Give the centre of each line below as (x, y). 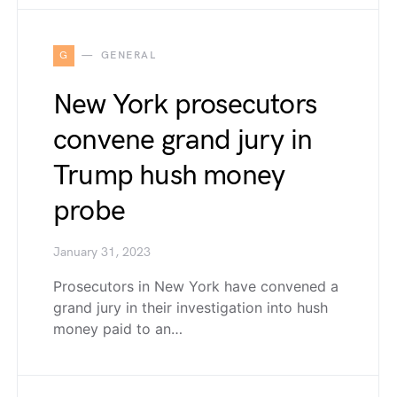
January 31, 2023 (102, 253)
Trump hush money (169, 176)
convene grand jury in (183, 140)
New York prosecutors (185, 105)
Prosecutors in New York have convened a (196, 286)
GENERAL (128, 55)
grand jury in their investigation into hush (191, 307)
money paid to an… (118, 329)
